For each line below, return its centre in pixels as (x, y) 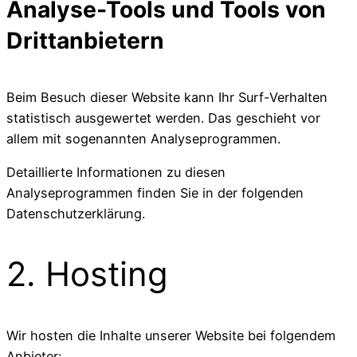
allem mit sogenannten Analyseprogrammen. (143, 138)
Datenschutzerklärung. (76, 213)
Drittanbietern (85, 41)
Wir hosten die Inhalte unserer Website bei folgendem (171, 335)
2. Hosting (87, 274)
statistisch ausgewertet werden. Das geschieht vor (163, 118)
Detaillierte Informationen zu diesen (116, 172)
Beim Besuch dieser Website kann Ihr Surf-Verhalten (167, 97)
